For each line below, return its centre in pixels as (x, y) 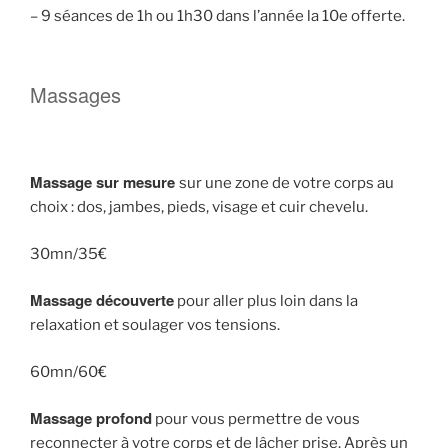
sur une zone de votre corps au (286, 183)
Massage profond (91, 418)
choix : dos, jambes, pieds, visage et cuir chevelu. (199, 207)
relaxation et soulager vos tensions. (155, 325)
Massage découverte (102, 300)
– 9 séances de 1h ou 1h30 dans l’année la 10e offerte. (217, 16)
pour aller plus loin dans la (266, 301)
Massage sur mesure (104, 182)
